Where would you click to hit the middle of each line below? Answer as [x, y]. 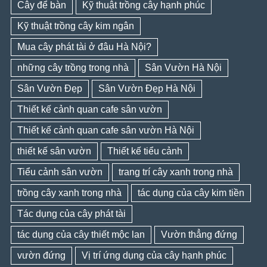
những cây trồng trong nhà [73, 68]
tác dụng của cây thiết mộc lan [81, 235]
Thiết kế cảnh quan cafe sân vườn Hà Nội [105, 130]
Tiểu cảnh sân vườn [60, 172]
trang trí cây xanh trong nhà [176, 172]
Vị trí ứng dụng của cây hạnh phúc [154, 255]
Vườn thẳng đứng [199, 235]
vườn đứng [41, 255]
